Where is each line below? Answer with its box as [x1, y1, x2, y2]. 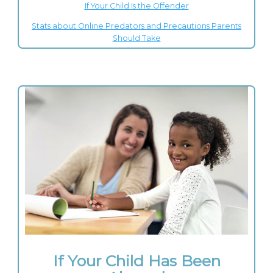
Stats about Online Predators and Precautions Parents [32, 21, 241, 30]
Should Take [112, 33, 161, 43]
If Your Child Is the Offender [84, 1, 189, 11]
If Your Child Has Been [52, 251, 221, 270]
